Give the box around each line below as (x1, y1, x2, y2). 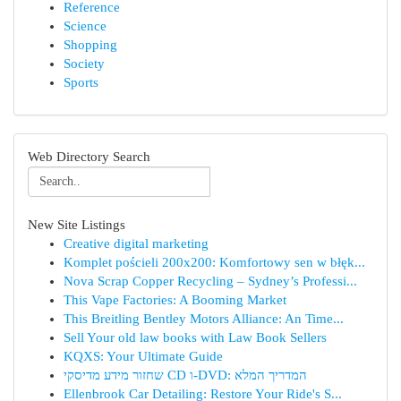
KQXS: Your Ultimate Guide (64, 349, 223, 363)
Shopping (64, 38, 117, 52)
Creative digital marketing (64, 236, 209, 251)
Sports (64, 75, 98, 90)
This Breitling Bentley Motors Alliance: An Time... (64, 311, 344, 326)
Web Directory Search (28, 149, 150, 164)
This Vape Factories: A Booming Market (64, 293, 286, 307)
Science (64, 19, 107, 33)
